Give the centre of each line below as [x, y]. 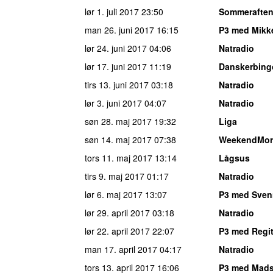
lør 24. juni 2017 [116, 48]
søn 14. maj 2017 [118, 139]
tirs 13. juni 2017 [117, 84]
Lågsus [234, 158]
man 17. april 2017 [121, 249]
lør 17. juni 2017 [116, 66]
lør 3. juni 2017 [113, 103]
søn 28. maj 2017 [118, 121]
